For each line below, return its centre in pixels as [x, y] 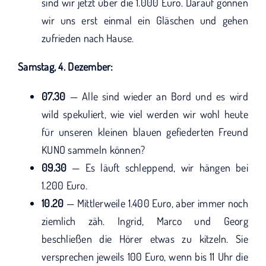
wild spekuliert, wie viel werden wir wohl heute [145, 114]
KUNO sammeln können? [94, 150]
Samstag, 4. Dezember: [66, 66]
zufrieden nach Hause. [88, 38]
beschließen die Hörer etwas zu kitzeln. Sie [145, 239]
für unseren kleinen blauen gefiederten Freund [145, 132]
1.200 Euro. [64, 185]
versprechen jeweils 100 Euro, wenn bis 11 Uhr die [145, 256]
